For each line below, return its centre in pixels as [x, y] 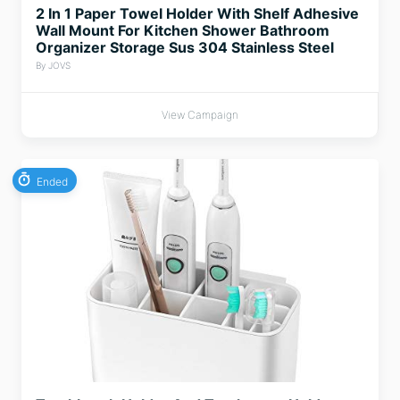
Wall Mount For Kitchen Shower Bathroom [183, 30]
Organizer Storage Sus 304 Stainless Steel [185, 47]
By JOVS [53, 65]
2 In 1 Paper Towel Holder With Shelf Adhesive [197, 13]
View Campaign [200, 115]
